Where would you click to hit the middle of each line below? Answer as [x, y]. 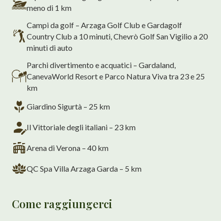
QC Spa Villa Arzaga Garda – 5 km [84, 169]
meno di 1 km [49, 7]
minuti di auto [50, 47]
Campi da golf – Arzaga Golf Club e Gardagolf [104, 25]
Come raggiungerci [62, 203]
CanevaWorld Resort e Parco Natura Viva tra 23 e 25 [116, 76]
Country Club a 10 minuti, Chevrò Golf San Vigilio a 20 [117, 36]
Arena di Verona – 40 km [68, 148]
